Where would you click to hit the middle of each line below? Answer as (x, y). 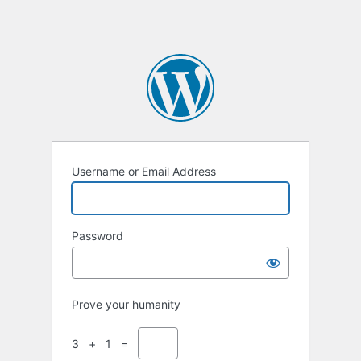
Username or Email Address (144, 172)
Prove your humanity (126, 305)
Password (98, 236)
